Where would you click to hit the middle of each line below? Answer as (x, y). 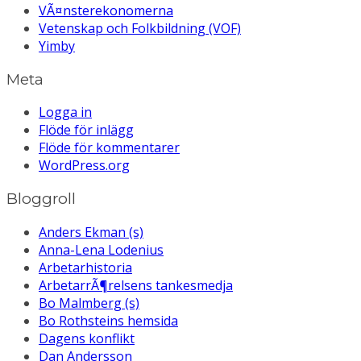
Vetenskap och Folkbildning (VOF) (140, 28)
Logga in (65, 112)
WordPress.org (84, 166)
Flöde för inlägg (86, 130)
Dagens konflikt (87, 338)
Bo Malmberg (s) (89, 303)
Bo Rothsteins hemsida (108, 320)
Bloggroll (41, 199)
